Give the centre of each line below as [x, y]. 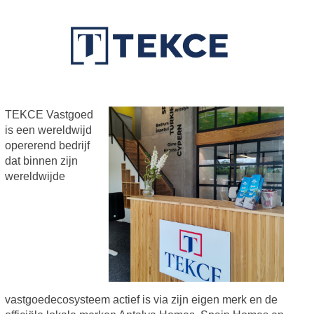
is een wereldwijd [48, 130]
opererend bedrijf [47, 145]
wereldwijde [35, 176]
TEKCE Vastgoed [49, 114]
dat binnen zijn [41, 161]
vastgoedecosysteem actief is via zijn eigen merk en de [141, 299]
